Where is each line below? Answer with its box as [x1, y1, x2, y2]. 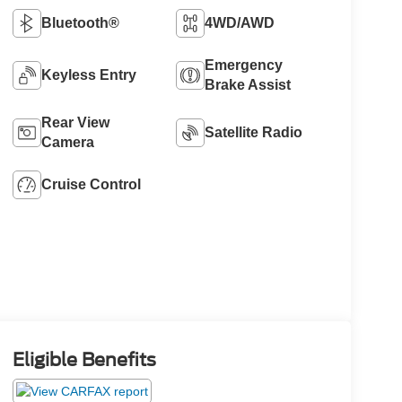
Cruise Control [40, 177, 141, 193]
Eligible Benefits [12, 349, 156, 371]
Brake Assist [205, 77, 292, 93]
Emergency [205, 57, 284, 74]
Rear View [40, 115, 109, 131]
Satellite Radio [205, 125, 303, 141]
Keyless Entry [40, 67, 136, 83]
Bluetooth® [40, 15, 119, 31]
